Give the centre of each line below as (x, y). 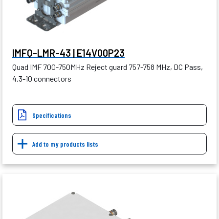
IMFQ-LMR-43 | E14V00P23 (68, 53)
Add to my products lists (65, 144)
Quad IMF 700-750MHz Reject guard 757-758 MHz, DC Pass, (108, 67)
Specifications (52, 115)
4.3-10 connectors (42, 79)
